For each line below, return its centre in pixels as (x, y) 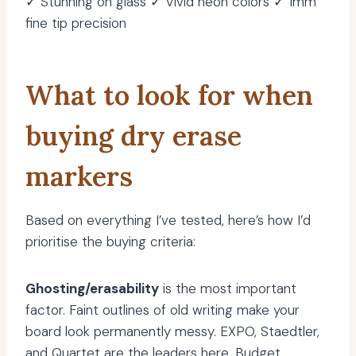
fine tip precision (76, 23)
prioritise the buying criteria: (110, 242)
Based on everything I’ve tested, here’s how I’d (168, 221)
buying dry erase (133, 136)
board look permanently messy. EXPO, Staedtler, (172, 332)
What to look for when (169, 95)
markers (79, 176)
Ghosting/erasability (92, 289)
